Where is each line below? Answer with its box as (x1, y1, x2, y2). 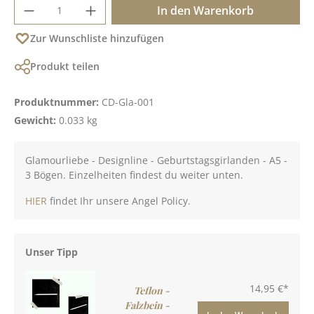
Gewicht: (14, 113, 59, 127)
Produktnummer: (14, 95, 102, 109)
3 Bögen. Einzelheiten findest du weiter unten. (25, 168, 243, 182)
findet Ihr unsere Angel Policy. (47, 193, 191, 207)
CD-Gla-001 (102, 95, 154, 109)
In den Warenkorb (157, 2, 254, 18)
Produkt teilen (30, 59, 100, 73)
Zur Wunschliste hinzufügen (30, 31, 164, 45)
